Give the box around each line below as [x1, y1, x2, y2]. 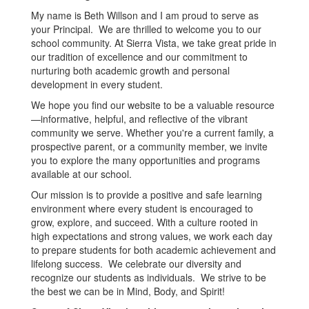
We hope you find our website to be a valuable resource [31, 98, 275, 112]
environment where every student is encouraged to [31, 201, 253, 215]
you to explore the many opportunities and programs [31, 153, 260, 167]
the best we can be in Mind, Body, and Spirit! [31, 284, 228, 298]
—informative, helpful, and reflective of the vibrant [31, 112, 248, 126]
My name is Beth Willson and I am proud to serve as [31, 8, 259, 22]
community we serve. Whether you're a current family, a [31, 126, 274, 139]
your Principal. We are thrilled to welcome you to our [31, 22, 261, 36]
